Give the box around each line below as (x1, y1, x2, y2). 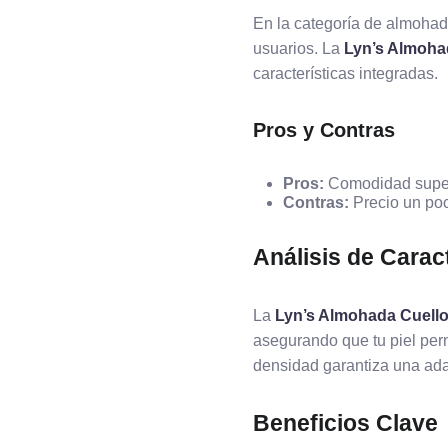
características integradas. (253, 65, 438, 82)
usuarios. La (253, 40, 344, 57)
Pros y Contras (253, 119, 395, 141)
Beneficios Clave (253, 410, 438, 436)
